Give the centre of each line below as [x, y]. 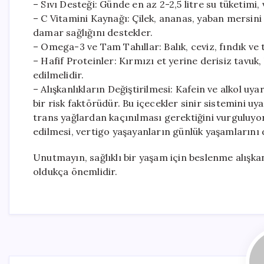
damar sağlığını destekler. [93, 32]
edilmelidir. [59, 75]
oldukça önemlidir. [75, 171]
